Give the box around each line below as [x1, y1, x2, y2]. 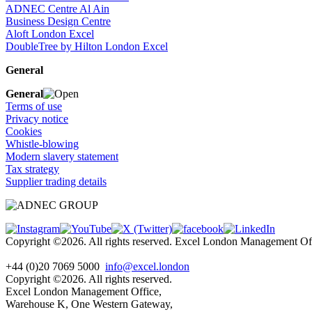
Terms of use [6, 100, 62, 112]
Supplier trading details [6, 175, 107, 187]
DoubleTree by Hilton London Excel [6, 40, 168, 52]
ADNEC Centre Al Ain [6, 2, 109, 15]
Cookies [6, 125, 42, 137]
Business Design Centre [6, 15, 111, 27]
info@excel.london [105, 260, 189, 272]
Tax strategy [6, 162, 59, 175]
